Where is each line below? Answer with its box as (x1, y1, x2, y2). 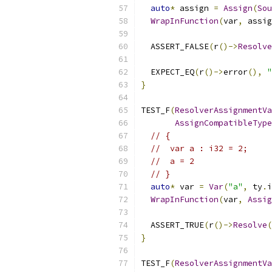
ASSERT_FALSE (141, 41, 209, 52)
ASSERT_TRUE (141, 220, 204, 230)
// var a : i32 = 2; (151, 143, 248, 154)
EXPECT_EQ (141, 67, 194, 77)
